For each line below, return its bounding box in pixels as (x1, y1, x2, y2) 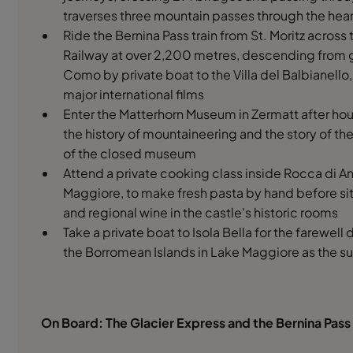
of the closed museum (63, 145, 196, 162)
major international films (63, 86, 204, 102)
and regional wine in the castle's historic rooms (63, 204, 338, 221)
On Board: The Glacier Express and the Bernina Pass (41, 314, 351, 331)
